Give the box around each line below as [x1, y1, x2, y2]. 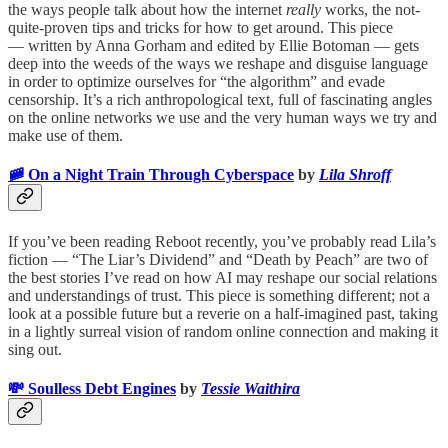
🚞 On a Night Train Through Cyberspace [8, 166, 294, 184]
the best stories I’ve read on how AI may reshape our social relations [8, 268, 437, 286]
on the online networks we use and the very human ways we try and [8, 109, 437, 127]
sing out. [8, 340, 62, 358]
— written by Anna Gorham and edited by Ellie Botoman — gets [8, 37, 419, 55]
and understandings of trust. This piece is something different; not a [8, 286, 430, 304]
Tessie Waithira [201, 379, 300, 397]
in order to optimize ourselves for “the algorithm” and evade [8, 73, 385, 91]
